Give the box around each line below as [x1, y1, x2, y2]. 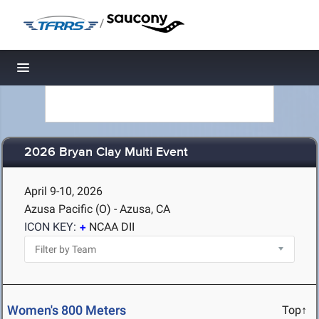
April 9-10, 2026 [24, 184, 103, 198]
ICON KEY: [24, 220, 76, 234]
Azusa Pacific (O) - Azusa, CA [24, 202, 170, 216]
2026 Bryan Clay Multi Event [24, 145, 188, 161]
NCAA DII [89, 220, 135, 234]
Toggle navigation [23, 64, 120, 79]
